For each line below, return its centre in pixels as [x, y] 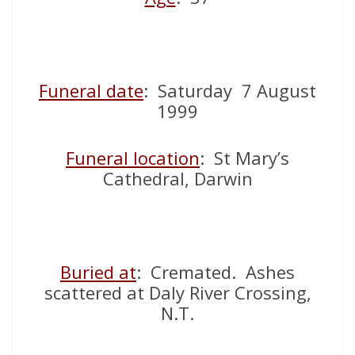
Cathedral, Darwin [177, 179]
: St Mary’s [244, 158]
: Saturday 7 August [230, 91]
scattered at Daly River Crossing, [177, 293]
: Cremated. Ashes [216, 272]
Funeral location [133, 158]
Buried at [98, 272]
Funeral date [91, 91]
